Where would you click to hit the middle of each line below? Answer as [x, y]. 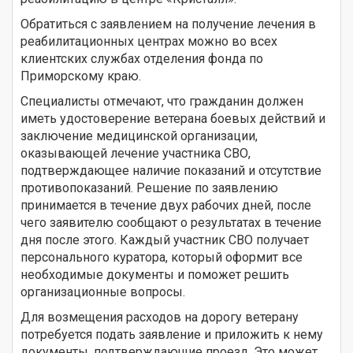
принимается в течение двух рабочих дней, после [166, 205]
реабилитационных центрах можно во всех [149, 41]
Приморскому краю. [81, 76]
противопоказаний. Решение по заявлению [149, 188]
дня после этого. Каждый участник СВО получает [165, 240]
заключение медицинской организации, [139, 136]
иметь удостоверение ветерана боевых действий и [173, 118]
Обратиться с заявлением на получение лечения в [168, 24]
